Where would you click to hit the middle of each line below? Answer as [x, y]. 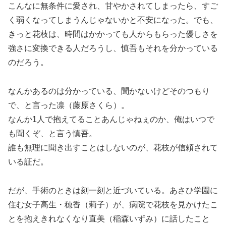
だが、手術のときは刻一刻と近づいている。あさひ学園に [113, 190]
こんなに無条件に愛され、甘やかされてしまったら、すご [113, 6]
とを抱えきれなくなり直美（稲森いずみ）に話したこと [109, 218]
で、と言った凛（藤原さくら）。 [69, 105]
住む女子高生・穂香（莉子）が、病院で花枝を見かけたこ [113, 204]
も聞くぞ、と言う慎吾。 [52, 134]
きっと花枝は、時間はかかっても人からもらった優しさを [113, 34]
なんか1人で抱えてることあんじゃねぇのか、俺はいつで [111, 120]
